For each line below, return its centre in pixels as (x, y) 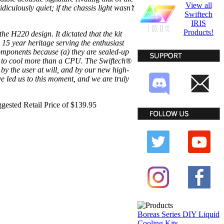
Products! (198, 32)
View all (198, 5)
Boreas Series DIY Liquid (178, 214)
